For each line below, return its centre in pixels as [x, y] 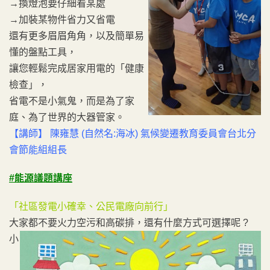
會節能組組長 [38, 149]
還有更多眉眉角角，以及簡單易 [77, 36]
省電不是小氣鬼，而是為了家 [72, 101]
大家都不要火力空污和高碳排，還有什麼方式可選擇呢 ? [129, 222]
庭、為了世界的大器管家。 [67, 117]
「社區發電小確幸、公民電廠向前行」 [91, 206]
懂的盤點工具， [43, 52]
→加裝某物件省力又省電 [62, 19]
